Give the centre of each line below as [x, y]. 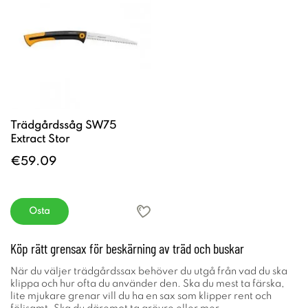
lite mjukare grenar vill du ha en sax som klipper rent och [141, 296]
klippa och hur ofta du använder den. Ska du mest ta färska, [147, 284]
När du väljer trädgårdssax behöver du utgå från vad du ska [149, 272]
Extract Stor [40, 140]
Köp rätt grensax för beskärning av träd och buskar [127, 248]
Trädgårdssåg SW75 [63, 126]
